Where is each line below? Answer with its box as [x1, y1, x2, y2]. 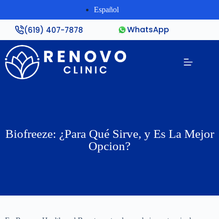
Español [93, 5, 119, 14]
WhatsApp [127, 24, 170, 35]
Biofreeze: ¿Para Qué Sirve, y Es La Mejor [5, 127, 214, 140]
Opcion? [88, 139, 131, 153]
